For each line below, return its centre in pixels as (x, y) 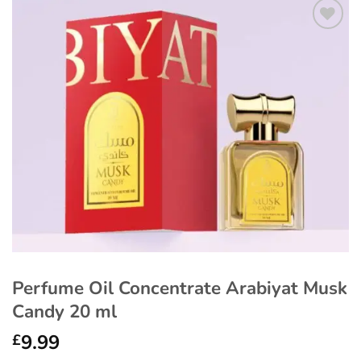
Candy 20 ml (64, 311)
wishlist (322, 59)
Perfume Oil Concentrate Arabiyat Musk (180, 288)
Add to (322, 45)
